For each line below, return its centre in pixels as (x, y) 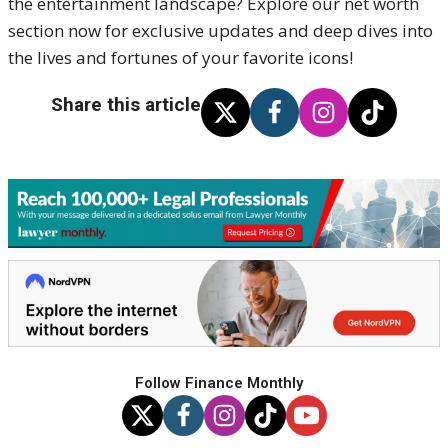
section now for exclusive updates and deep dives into (220, 30)
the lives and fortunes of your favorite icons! (180, 57)
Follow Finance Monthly (219, 382)
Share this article (126, 104)
